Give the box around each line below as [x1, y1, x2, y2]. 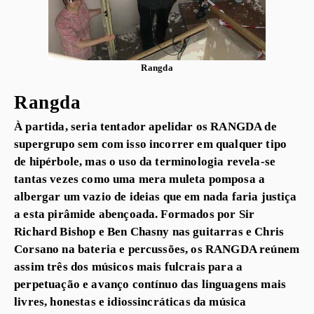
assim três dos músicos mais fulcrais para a [14, 259, 243, 273]
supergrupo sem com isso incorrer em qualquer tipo [14, 136, 287, 151]
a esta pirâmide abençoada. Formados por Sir [14, 206, 255, 221]
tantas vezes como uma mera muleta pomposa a [14, 171, 266, 186]
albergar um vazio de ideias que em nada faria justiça [14, 189, 297, 203]
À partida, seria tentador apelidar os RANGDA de [14, 118, 277, 133]
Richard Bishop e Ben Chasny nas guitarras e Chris [14, 224, 284, 238]
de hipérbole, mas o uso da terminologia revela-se [14, 153, 275, 168]
